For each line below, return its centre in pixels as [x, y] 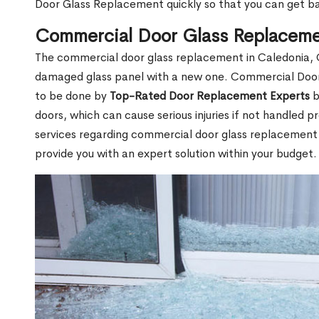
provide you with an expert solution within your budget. [176, 154]
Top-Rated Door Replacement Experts [210, 96]
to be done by [72, 96]
